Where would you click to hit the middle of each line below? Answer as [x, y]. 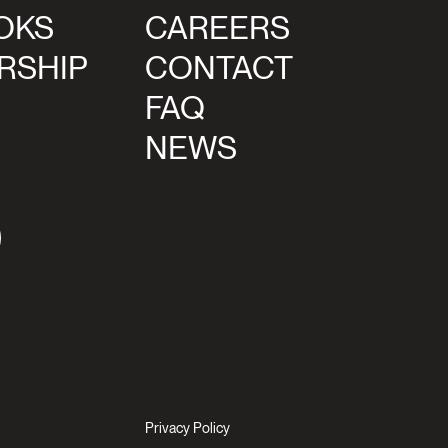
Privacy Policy [187, 428]
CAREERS [217, 27]
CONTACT [219, 67]
